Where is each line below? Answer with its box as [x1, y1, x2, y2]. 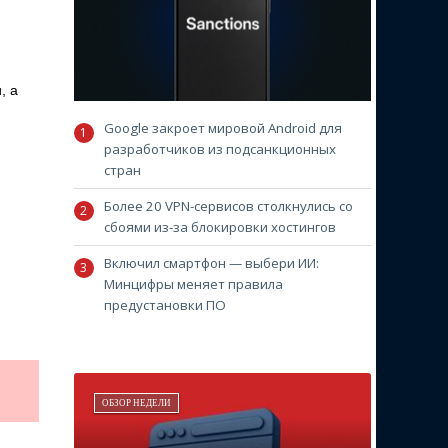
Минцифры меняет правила [103, 274, 283, 293]
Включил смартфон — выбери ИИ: [103, 253, 319, 272]
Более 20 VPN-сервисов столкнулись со [103, 196, 353, 215]
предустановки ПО [103, 295, 226, 314]
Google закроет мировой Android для [103, 118, 342, 137]
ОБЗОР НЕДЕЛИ [101, 397, 171, 408]
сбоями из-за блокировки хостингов [103, 217, 336, 236]
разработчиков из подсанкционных [103, 139, 336, 158]
